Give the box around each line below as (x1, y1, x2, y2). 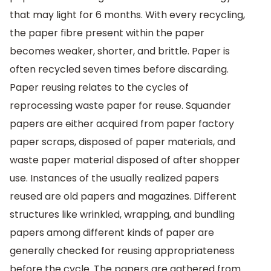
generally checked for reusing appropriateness (10, 244, 235, 258)
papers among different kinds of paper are (10, 226, 214, 240)
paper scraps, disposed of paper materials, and (10, 135, 235, 149)
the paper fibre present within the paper (10, 26, 204, 41)
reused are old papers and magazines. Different (10, 189, 237, 204)
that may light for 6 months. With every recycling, (10, 8, 245, 22)
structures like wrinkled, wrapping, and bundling (10, 207, 235, 222)
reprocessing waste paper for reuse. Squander (10, 99, 231, 113)
